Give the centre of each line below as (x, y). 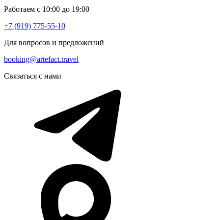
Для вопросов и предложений (54, 42)
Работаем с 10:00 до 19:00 (47, 9)
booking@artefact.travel (41, 59)
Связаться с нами (33, 76)
